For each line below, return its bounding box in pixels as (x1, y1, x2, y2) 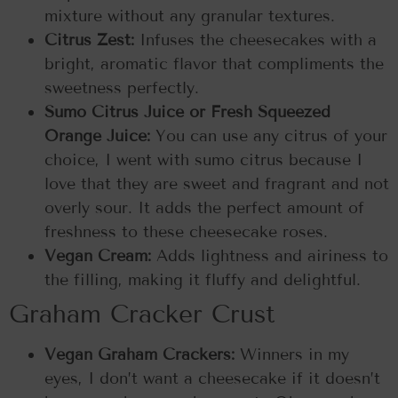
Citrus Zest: (44, 30, 134, 51)
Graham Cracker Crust (9, 299, 275, 330)
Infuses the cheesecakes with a (134, 30, 377, 51)
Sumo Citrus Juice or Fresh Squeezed (44, 102, 330, 123)
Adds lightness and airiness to (151, 246, 388, 267)
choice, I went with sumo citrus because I (44, 150, 362, 171)
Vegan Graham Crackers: (44, 345, 235, 365)
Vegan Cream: (44, 246, 151, 267)
